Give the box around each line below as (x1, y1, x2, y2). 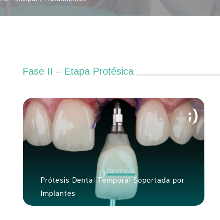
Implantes (41, 190, 76, 197)
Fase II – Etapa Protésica (22, 66, 134, 77)
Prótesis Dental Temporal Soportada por (41, 177, 185, 184)
